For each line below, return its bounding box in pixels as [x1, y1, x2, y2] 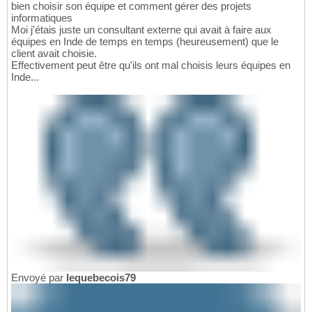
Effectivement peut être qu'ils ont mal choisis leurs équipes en [11, 59, 290, 72]
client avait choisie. [11, 47, 97, 60]
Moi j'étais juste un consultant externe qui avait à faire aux [11, 24, 272, 36]
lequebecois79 [66, 272, 136, 284]
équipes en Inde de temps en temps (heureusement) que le [11, 36, 279, 48]
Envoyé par [11, 272, 66, 284]
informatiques [11, 12, 72, 24]
